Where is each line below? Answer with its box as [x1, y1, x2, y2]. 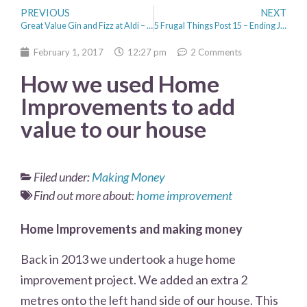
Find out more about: [34, 187, 134, 203]
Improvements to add [21, 92, 235, 120]
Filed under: [34, 169, 90, 184]
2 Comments [191, 46, 242, 58]
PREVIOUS [21, 6, 70, 19]
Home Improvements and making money [21, 221, 243, 236]
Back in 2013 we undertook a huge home [21, 251, 236, 267]
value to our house [21, 114, 206, 143]
